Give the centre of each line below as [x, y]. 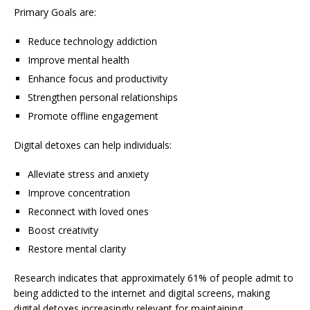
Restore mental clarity [77, 249]
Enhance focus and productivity [98, 79]
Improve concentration [79, 193]
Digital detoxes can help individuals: [93, 145]
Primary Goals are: [55, 12]
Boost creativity [63, 230]
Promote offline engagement [93, 116]
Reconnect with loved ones [88, 212]
